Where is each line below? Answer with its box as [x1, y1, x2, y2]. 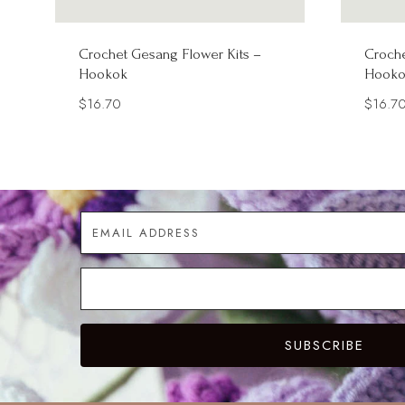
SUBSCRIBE [284, 335, 364, 355]
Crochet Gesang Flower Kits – [79, 45, 262, 63]
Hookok [79, 65, 128, 83]
